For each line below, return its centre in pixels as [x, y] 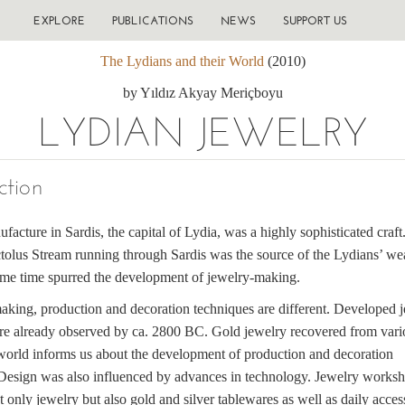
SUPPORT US [315, 20]
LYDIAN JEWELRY [202, 132]
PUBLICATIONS [152, 20]
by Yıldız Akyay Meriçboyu [202, 93]
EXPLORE [59, 20]
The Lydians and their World [182, 61]
